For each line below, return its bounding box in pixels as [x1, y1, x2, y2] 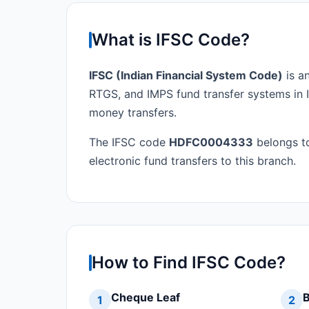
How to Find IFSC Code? [92, 252, 286, 273]
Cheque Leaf [111, 290, 180, 305]
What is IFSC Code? [92, 30, 250, 50]
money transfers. [89, 106, 177, 119]
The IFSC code [89, 135, 169, 149]
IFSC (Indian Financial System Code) [89, 68, 283, 82]
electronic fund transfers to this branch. [89, 154, 296, 168]
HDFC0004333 [169, 135, 253, 149]
